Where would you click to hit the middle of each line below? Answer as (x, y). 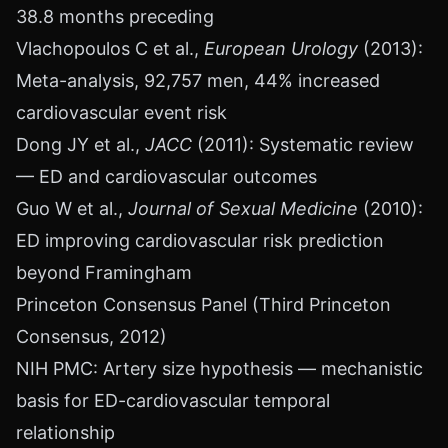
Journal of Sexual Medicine (243, 208)
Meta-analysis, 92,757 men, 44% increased (198, 80)
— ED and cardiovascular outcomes (166, 176)
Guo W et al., (72, 208)
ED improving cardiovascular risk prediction (200, 240)
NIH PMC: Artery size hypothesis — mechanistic (219, 368)
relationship (65, 432)
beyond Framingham (104, 272)
